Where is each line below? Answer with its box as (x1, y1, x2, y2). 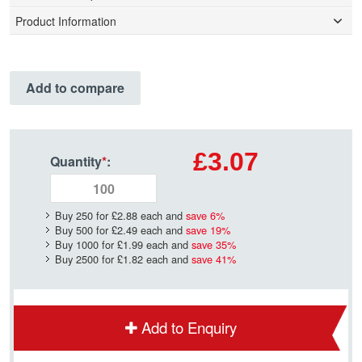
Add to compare (26, 78, 124, 98)
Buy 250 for (55, 208, 112, 224)
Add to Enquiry (141, 317, 237, 339)
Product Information (15, 13, 116, 30)
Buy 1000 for (55, 237, 117, 253)
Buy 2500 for (55, 251, 117, 267)
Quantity (50, 152, 102, 171)
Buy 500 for (55, 222, 112, 238)
